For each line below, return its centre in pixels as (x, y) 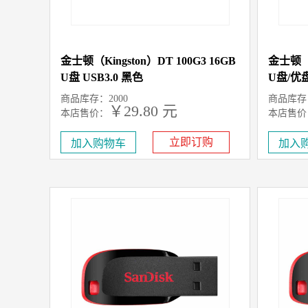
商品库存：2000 (94, 99)
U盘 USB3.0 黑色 (102, 77)
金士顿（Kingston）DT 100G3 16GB (148, 61)
